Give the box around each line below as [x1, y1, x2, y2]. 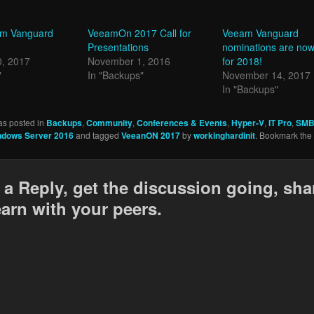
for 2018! [222, 54, 263, 69]
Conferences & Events [136, 116, 227, 130]
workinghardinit [193, 129, 255, 142]
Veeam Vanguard [222, 26, 299, 41]
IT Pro [268, 116, 292, 130]
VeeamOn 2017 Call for [87, 26, 191, 41]
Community [86, 116, 132, 130]
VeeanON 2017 [121, 129, 180, 142]
